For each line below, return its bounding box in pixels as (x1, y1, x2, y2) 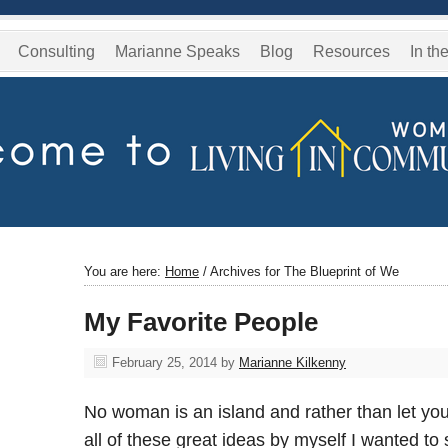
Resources (313, 43, 390, 60)
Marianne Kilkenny (239, 354, 346, 370)
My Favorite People (84, 306, 318, 337)
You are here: (84, 263, 165, 279)
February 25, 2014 (112, 354, 217, 370)
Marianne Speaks (115, 43, 240, 60)
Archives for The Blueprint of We (207, 263, 399, 279)
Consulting (18, 43, 95, 60)
